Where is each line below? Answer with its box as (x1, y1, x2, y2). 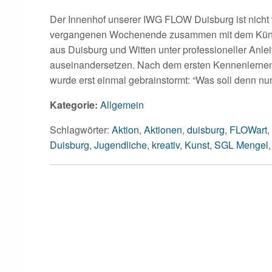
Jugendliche (94, 137, 147, 152)
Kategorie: (50, 97, 98, 112)
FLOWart (229, 122, 267, 137)
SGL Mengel (214, 137, 268, 152)
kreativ (152, 137, 180, 152)
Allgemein (100, 97, 144, 112)
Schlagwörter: (50, 122, 112, 137)
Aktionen (144, 122, 182, 137)
